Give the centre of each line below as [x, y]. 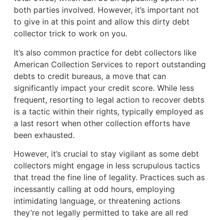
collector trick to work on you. [71, 34]
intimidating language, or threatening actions [97, 201]
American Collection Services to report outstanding [110, 64]
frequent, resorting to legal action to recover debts [109, 99]
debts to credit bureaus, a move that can [90, 76]
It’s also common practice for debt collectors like [105, 52]
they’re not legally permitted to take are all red [101, 212]
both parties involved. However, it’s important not [106, 10]
